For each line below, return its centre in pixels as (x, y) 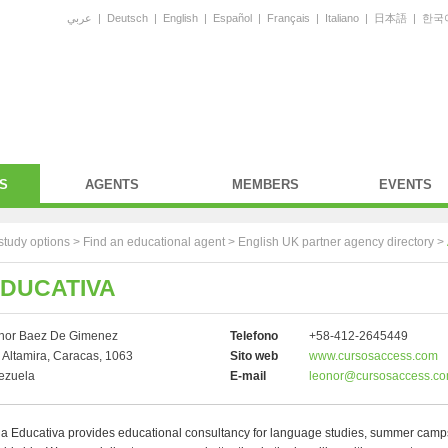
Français (288, 18)
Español (232, 18)
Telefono (254, 336)
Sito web (254, 356)
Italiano (342, 18)
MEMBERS (265, 184)
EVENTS (405, 184)
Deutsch (127, 18)
